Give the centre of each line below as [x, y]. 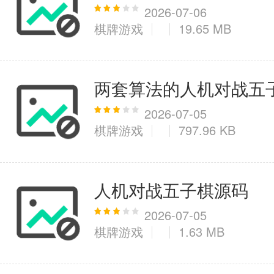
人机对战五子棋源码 [171, 190]
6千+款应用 [141, 64]
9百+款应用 [141, 140]
